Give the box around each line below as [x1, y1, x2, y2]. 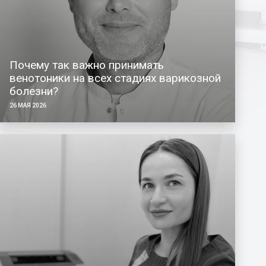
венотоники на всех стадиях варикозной [9, 71, 221, 85]
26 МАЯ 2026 [9, 102, 46, 109]
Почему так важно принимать [9, 58, 164, 72]
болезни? [9, 84, 58, 98]
